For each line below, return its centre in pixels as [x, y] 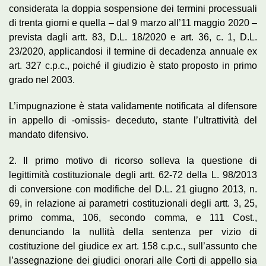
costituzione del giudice [61, 246]
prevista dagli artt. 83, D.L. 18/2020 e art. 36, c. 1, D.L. [133, 37]
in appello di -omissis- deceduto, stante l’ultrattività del [133, 120]
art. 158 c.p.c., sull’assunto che [191, 246]
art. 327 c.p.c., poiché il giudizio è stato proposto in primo [133, 65]
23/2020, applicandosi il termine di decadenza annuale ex [133, 51]
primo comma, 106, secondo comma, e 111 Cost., [133, 217]
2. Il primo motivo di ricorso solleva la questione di [133, 160]
